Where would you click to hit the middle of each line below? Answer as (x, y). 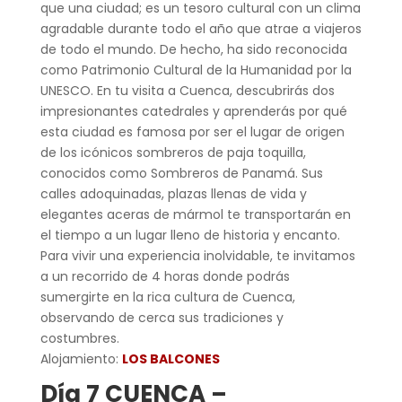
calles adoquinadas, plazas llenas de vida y (173, 193)
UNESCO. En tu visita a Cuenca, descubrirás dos (187, 90)
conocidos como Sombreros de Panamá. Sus (181, 173)
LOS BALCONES (170, 358)
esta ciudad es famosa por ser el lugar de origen (192, 131)
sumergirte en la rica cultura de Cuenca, (167, 297)
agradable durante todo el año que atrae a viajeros (201, 28)
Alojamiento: (81, 358)
